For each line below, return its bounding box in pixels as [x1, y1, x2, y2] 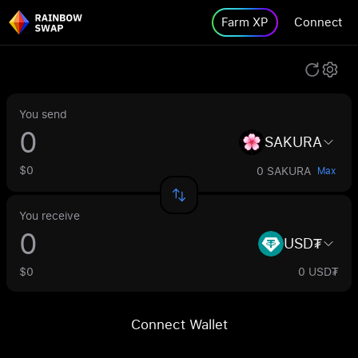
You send [19, 106, 67, 121]
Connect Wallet [130, 315, 228, 333]
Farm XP [221, 14, 268, 30]
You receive [19, 208, 80, 223]
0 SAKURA [257, 163, 311, 178]
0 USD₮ [298, 264, 339, 279]
